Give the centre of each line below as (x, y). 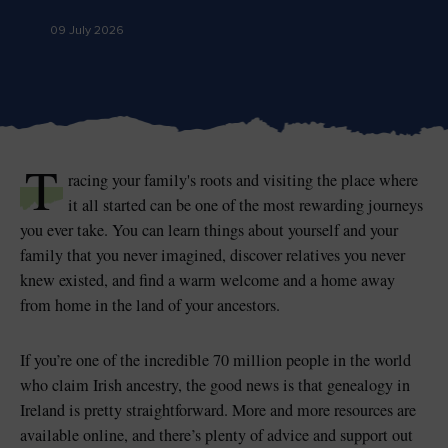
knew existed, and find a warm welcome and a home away (207, 280)
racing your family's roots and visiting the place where (243, 180)
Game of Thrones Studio (291, 117)
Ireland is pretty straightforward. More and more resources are (218, 410)
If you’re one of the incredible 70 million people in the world (215, 360)
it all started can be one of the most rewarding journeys (245, 205)
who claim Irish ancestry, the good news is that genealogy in (215, 385)
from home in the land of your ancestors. (150, 305)
